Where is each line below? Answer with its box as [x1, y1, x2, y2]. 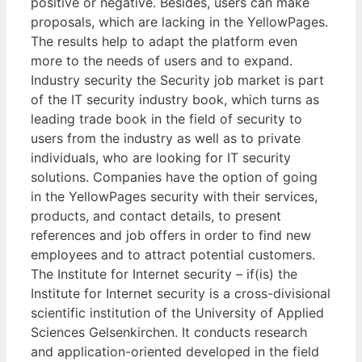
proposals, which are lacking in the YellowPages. [31, 13, 328, 30]
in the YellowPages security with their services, [31, 187, 318, 204]
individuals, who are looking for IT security [31, 149, 291, 166]
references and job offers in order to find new [31, 226, 311, 243]
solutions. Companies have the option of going [31, 168, 318, 185]
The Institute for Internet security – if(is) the [31, 265, 297, 282]
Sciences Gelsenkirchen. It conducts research [31, 323, 307, 340]
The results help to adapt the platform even [31, 32, 297, 49]
